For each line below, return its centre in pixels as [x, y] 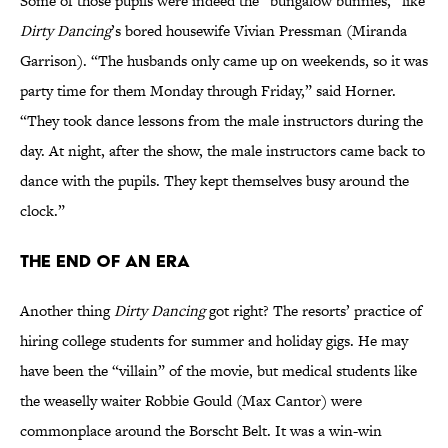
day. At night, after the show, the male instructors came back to [222, 151]
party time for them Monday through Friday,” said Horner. [208, 91]
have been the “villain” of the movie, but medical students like [218, 371]
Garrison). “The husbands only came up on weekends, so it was [224, 61]
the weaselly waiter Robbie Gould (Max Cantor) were [191, 401]
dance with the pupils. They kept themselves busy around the [214, 181]
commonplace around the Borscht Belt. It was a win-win [201, 431]
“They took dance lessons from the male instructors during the [221, 121]
